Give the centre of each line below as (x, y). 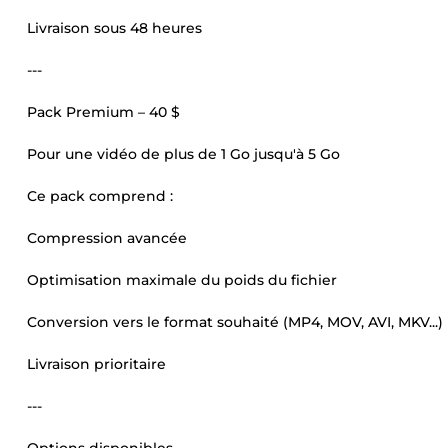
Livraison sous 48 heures (114, 28)
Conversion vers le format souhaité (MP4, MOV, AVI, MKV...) (235, 322)
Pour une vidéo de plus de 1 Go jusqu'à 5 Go (183, 154)
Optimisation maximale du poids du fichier (182, 280)
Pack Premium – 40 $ (103, 112)
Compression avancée (107, 238)
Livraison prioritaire (96, 364)
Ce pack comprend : (100, 196)
